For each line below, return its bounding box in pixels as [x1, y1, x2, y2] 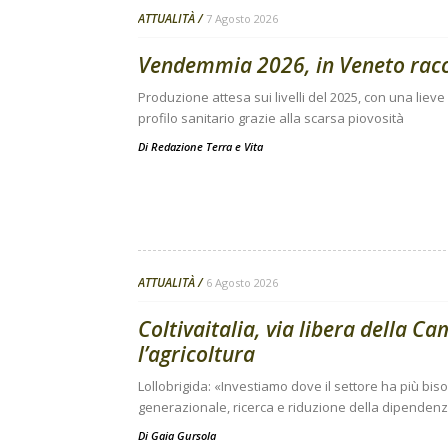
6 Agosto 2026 [206, 275, 278, 290]
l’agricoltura [138, 340, 255, 368]
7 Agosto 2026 [206, 11, 278, 26]
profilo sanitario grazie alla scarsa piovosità [138, 109, 404, 127]
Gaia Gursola [151, 428, 216, 443]
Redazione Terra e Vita [151, 139, 263, 154]
